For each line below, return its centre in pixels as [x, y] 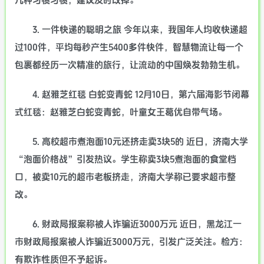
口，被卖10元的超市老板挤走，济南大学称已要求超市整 [125, 177]
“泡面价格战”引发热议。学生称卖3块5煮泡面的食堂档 [126, 159]
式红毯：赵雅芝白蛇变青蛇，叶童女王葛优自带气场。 [121, 112]
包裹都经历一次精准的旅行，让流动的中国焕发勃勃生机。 [130, 65]
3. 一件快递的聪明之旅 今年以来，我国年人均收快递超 [140, 30]
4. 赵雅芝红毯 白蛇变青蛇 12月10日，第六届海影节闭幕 [141, 95]
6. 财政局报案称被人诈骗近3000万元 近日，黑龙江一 [137, 224]
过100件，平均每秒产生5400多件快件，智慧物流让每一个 [129, 47]
